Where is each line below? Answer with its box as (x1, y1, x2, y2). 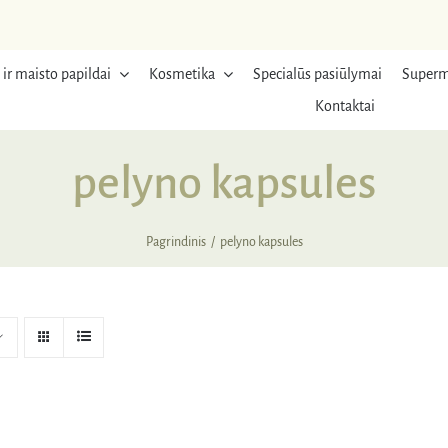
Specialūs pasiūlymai (252, 66, 382, 82)
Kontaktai (315, 98, 376, 114)
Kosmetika (148, 66, 215, 82)
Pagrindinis (145, 235, 206, 249)
